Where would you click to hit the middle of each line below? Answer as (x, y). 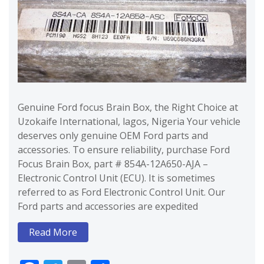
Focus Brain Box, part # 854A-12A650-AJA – (113, 164)
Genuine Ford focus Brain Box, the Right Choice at (128, 107)
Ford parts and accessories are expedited (108, 206)
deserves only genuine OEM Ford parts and (113, 135)
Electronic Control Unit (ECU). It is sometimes (116, 178)
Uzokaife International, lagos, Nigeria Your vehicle (129, 121)
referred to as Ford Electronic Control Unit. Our (121, 192)
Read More (53, 232)
